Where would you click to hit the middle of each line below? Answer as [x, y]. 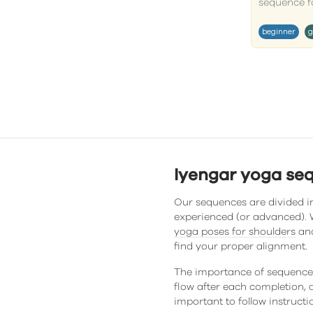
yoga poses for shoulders [235, 232]
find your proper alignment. [241, 247]
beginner [278, 32]
